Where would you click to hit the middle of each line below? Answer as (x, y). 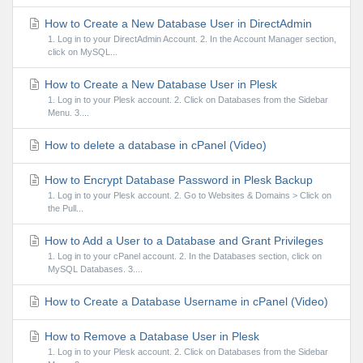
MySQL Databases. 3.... (95, 269)
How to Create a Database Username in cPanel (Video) (185, 302)
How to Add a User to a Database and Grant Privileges (182, 241)
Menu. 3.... (68, 113)
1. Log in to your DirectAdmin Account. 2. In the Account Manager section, (192, 39)
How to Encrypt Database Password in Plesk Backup (177, 180)
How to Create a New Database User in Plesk (159, 85)
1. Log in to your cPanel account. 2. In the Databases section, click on (184, 256)
